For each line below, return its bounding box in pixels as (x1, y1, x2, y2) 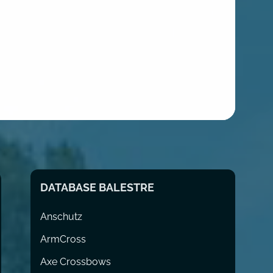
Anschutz (40, 210, 83, 222)
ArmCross (40, 233, 87, 245)
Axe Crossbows (40, 255, 112, 268)
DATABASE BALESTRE (40, 180, 155, 194)
